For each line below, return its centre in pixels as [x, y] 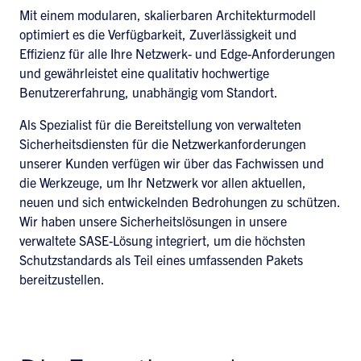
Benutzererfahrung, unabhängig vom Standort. [149, 92]
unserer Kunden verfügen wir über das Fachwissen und [172, 163]
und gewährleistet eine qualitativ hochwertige [144, 73]
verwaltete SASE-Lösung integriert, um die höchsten [162, 240]
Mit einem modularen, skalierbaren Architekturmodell [168, 15]
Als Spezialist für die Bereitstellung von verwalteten [160, 124]
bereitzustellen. [62, 279]
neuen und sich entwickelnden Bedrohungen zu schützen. [180, 201]
